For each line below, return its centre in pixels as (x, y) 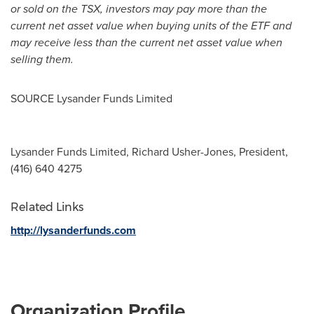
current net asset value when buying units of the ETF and (151, 26)
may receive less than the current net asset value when (146, 42)
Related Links (47, 207)
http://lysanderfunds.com (73, 230)
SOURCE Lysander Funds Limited (91, 98)
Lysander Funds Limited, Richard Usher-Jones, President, (149, 152)
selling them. (42, 59)
